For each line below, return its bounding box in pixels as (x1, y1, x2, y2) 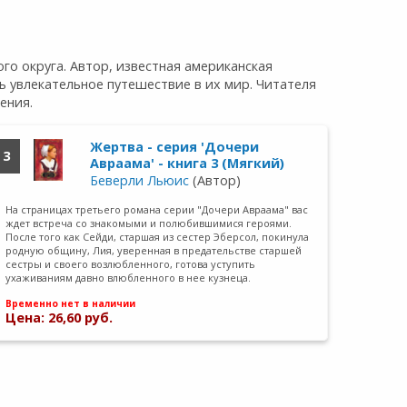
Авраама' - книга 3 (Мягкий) (89, 154, 284, 172)
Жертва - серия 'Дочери (89, 137, 259, 155)
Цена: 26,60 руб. (5, 309, 114, 327)
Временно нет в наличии (5, 297, 136, 311)
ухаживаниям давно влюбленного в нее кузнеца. (5, 270, 252, 284)
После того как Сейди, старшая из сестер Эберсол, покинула (5, 229, 310, 243)
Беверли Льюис (89, 171, 189, 189)
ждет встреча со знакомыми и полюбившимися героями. (5, 215, 293, 230)
